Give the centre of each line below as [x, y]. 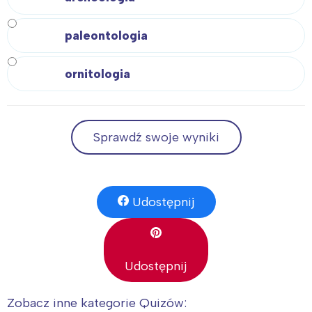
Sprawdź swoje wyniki [156, 138]
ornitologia [97, 74]
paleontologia [106, 36]
